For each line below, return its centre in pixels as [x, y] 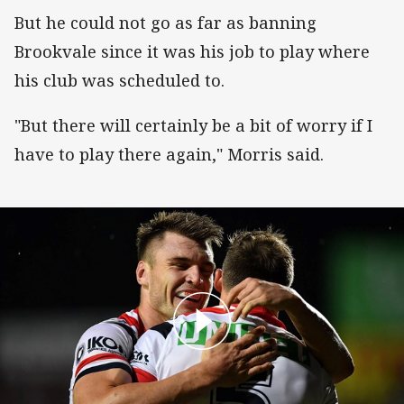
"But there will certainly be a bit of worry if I [193, 126]
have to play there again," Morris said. [169, 155]
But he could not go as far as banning [165, 23]
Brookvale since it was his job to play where [192, 52]
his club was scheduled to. [119, 81]
